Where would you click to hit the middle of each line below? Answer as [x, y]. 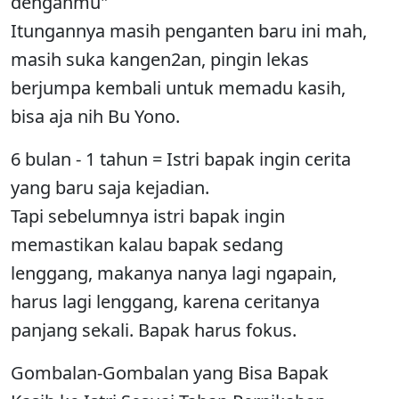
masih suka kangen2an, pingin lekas [160, 59]
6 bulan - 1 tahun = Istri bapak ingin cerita [181, 159]
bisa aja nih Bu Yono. [95, 116]
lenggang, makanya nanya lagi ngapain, [174, 273]
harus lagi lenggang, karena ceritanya [165, 301]
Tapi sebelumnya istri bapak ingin [148, 216]
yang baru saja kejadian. [110, 187]
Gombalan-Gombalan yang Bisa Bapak [170, 373]
